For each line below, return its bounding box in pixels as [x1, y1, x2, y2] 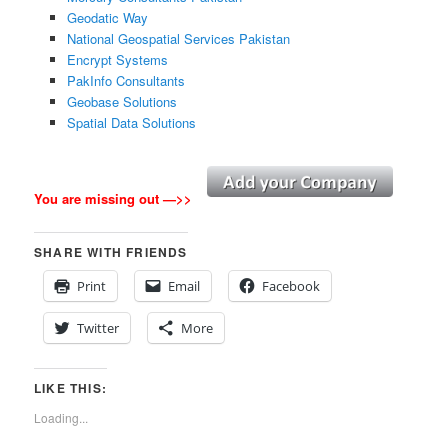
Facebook [262, 277, 321, 296]
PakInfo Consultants [66, 70, 185, 90]
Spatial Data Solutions [66, 112, 196, 132]
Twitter [77, 319, 120, 338]
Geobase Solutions [66, 91, 177, 111]
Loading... [34, 409, 89, 427]
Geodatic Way [66, 7, 148, 27]
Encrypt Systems [66, 49, 168, 69]
